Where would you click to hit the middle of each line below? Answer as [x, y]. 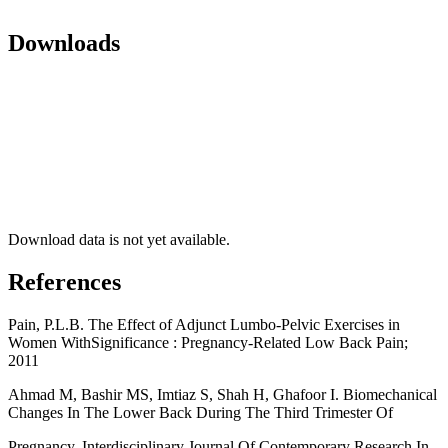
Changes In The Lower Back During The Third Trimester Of [200, 412]
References [64, 282]
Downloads [64, 43]
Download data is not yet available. [119, 240]
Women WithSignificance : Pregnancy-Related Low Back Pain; [208, 342]
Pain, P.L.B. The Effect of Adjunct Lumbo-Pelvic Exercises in [204, 324]
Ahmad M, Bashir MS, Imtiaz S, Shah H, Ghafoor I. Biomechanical [222, 394]
